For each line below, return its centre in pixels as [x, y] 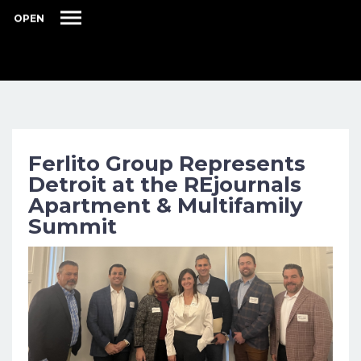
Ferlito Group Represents [167, 164]
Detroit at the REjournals [165, 185]
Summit [73, 226]
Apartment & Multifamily [166, 205]
